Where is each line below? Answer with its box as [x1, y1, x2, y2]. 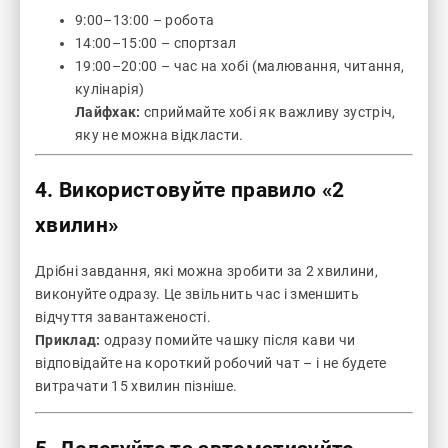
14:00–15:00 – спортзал [75, 34, 237, 51]
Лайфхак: [75, 103, 141, 120]
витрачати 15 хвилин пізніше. [35, 378, 238, 395]
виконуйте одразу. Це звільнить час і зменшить [35, 286, 359, 303]
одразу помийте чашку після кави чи [100, 332, 356, 349]
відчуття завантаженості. [35, 309, 211, 326]
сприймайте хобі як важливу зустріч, [140, 103, 396, 120]
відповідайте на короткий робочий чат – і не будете [35, 355, 387, 372]
